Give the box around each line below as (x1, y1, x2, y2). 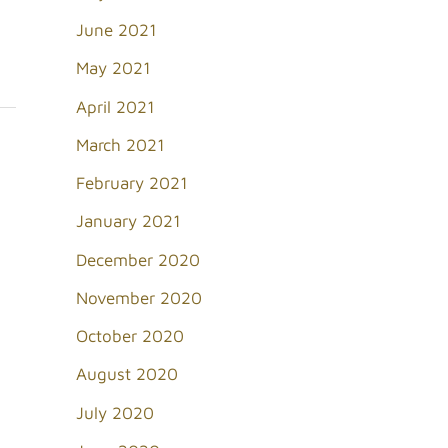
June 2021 (76, 20, 157, 41)
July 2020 (76, 402, 154, 423)
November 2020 (76, 287, 202, 308)
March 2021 (76, 134, 165, 155)
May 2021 (76, 58, 151, 79)
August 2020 (76, 364, 178, 385)
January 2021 (76, 211, 181, 232)
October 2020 (76, 326, 184, 347)
